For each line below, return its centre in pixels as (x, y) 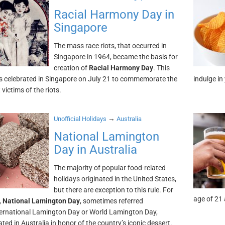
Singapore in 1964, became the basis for (116, 57)
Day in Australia (95, 150)
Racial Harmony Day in (114, 15)
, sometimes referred (111, 201)
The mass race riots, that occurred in (110, 46)
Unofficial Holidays (80, 119)
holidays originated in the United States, (115, 179)
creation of (71, 68)
